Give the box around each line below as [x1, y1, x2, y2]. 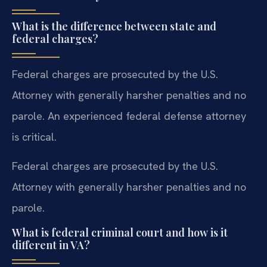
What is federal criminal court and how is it [12, 225, 228, 240]
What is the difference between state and [12, 18, 216, 33]
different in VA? [12, 238, 90, 253]
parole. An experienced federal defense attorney [12, 108, 246, 123]
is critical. [12, 129, 57, 144]
